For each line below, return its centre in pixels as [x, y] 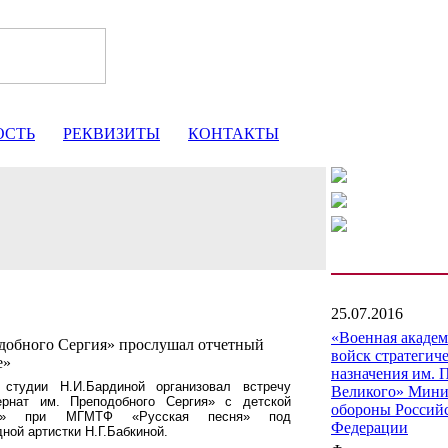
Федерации [369, 427]
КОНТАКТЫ [233, 133]
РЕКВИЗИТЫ [111, 133]
